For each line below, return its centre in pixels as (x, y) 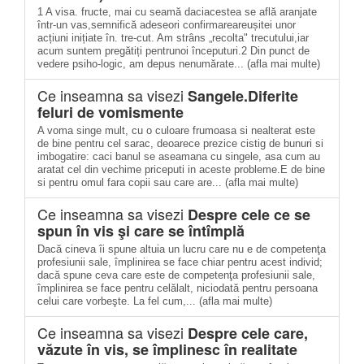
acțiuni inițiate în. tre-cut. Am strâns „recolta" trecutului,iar (173, 38)
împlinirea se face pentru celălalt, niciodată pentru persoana (178, 288)
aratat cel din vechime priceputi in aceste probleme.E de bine (181, 169)
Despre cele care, (248, 333)
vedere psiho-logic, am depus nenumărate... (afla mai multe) (179, 64)
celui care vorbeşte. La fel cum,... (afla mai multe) (155, 301)
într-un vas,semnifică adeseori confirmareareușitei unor (167, 25)
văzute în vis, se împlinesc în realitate (167, 349)
